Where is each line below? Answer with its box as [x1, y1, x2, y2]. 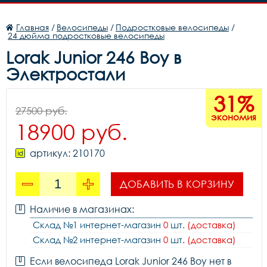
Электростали [6, 64, 125, 84]
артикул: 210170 [30, 147, 105, 159]
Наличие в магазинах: [30, 203, 134, 215]
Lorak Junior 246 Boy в [6, 47, 181, 67]
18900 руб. [15, 119, 128, 145]
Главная [16, 22, 49, 32]
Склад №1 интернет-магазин [33, 219, 163, 230]
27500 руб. [15, 104, 67, 117]
